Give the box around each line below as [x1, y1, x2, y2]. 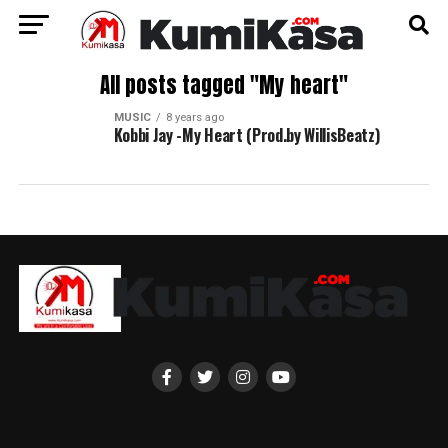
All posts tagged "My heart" [99, 70, 348, 101]
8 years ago [165, 111, 224, 124]
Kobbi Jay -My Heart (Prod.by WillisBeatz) [113, 123, 380, 147]
